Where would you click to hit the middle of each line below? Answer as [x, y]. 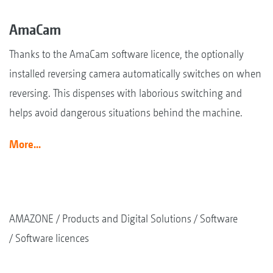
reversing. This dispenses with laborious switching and [126, 93]
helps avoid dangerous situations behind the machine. [126, 112]
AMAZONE [31, 218]
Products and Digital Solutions [127, 218]
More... [25, 144]
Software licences [52, 238]
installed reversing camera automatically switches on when [135, 73]
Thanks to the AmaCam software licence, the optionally [126, 54]
